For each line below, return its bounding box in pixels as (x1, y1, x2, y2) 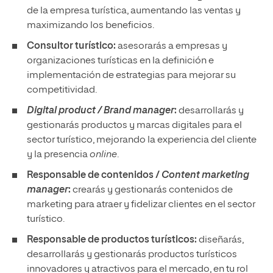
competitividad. (27, 85, 99, 95)
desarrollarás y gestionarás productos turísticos (27, 250, 237, 260)
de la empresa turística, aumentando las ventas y (27, 6, 241, 16)
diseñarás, (197, 235, 244, 245)
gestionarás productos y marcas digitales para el (27, 121, 242, 130)
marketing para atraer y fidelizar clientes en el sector (27, 200, 255, 210)
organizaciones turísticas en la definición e (27, 56, 214, 66)
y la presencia (27, 150, 90, 160)
